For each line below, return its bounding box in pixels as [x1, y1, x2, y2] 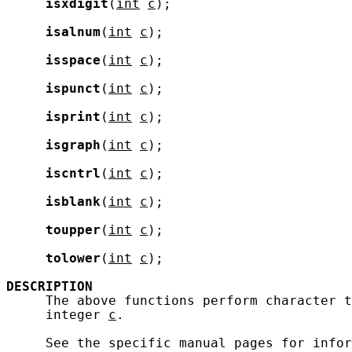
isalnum [46, 24, 101, 39]
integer [6, 307, 108, 322]
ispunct [46, 81, 101, 96]
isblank [46, 194, 101, 209]
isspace [46, 53, 101, 68]
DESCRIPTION [6, 279, 93, 294]
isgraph [46, 137, 101, 152]
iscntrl [46, 166, 101, 181]
